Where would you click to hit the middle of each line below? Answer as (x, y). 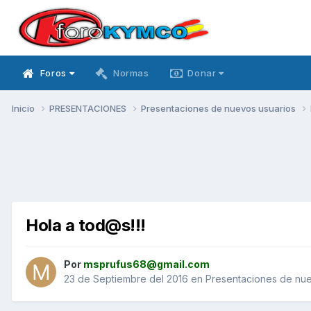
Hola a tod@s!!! (86, 225)
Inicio (24, 108)
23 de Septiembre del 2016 (126, 279)
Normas (131, 73)
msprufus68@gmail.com (146, 264)
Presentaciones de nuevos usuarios (219, 108)
